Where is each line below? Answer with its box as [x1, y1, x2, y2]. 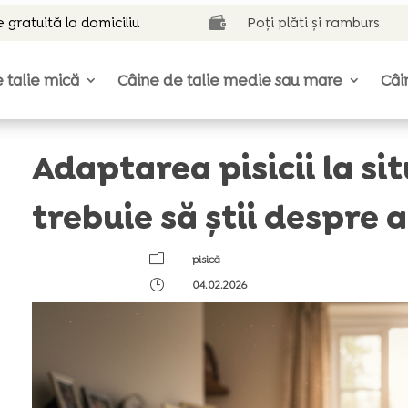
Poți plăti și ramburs [247, 14, 381, 32]
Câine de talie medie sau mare [117, 70, 343, 90]
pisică [191, 251, 220, 267]
